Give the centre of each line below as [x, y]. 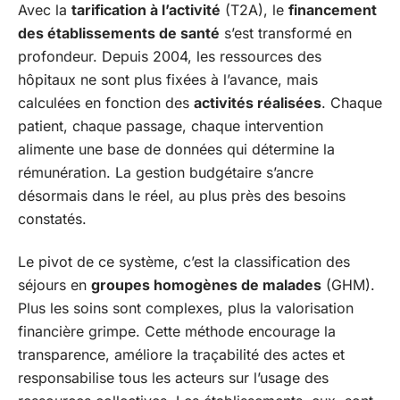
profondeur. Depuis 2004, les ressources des [170, 56]
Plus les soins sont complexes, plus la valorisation [186, 308]
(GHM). [348, 285]
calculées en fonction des [106, 102]
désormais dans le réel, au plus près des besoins [182, 195]
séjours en [54, 285]
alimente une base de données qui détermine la [176, 149]
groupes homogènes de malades [206, 285]
